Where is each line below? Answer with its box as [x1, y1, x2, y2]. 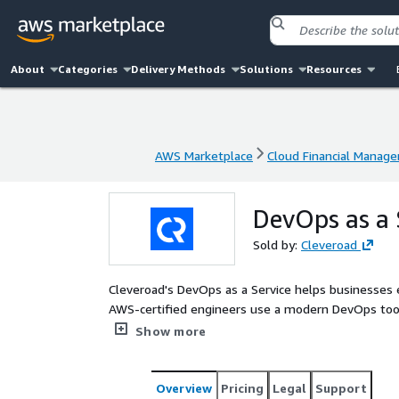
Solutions [239, 62, 293, 76]
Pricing [221, 380, 264, 395]
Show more [135, 323, 207, 338]
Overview [156, 380, 212, 395]
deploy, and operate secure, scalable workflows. [109, 340, 379, 355]
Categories [58, 62, 118, 76]
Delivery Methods [131, 62, 226, 76]
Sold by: [253, 237, 301, 252]
